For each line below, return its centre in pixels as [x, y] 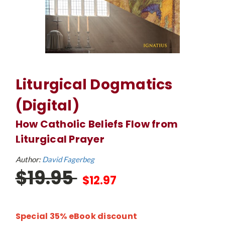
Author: [29, 159]
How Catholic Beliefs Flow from [96, 124]
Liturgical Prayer [60, 139]
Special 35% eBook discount [76, 216]
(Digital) [47, 106]
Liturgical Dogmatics [94, 85]
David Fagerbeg [68, 159]
